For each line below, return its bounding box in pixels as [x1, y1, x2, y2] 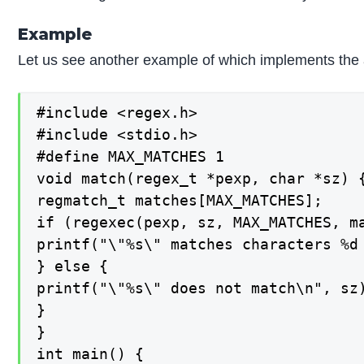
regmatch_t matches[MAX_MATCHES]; [37, 192, 323, 210]
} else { [37, 258, 109, 275]
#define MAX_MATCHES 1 [37, 148, 225, 166]
